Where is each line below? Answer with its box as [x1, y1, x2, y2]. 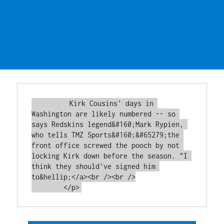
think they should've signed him [31, 161, 156, 170]
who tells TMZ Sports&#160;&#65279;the [31, 130, 180, 139]
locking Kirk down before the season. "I [31, 151, 188, 160]
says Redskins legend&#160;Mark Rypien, [31, 119, 184, 128]
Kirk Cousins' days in [33, 98, 70, 107]
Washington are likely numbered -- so [31, 109, 176, 118]
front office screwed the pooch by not [31, 140, 180, 149]
